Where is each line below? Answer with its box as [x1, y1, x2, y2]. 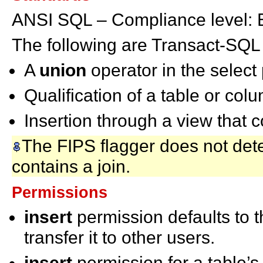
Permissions [12, 183, 107, 202]
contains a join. [12, 156, 130, 177]
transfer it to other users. [24, 227, 215, 248]
